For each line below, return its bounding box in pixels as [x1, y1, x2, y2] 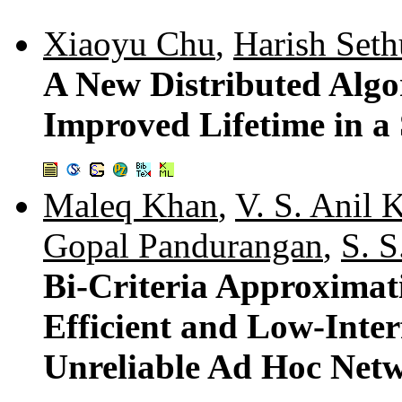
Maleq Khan [43, 185, 218, 224]
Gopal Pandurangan [43, 225, 323, 265]
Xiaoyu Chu [43, 23, 215, 63]
